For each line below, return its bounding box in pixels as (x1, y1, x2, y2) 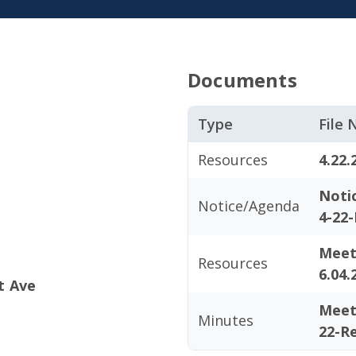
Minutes (198, 311, 253, 330)
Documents (188, 67, 297, 93)
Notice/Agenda (198, 196, 300, 215)
